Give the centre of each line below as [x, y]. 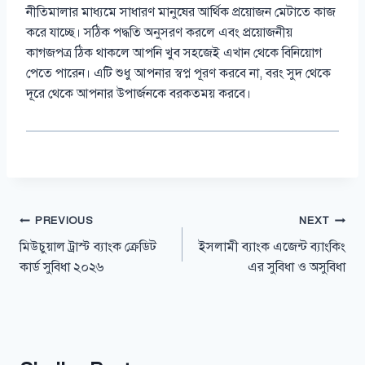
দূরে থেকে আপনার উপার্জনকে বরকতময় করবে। [139, 94]
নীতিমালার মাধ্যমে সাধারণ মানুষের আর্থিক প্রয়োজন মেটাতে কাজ [181, 13]
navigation [66, 255]
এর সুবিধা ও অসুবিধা [297, 268]
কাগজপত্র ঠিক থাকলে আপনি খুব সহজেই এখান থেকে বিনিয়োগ [174, 53]
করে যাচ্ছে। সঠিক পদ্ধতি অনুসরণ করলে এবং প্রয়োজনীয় [159, 33]
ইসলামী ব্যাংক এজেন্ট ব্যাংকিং [272, 247]
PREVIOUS [64, 221]
